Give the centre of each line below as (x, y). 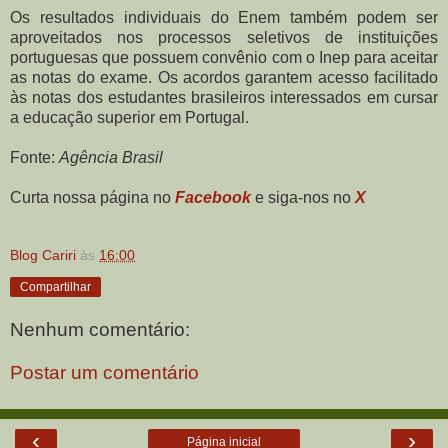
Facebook (213, 198)
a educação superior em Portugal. (129, 118)
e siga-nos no (303, 198)
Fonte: (34, 158)
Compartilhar (55, 287)
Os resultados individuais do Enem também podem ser (224, 18)
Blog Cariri (43, 255)
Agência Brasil (111, 158)
